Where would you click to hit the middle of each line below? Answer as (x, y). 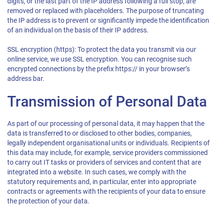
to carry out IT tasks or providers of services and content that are (104, 163)
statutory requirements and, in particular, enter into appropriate (102, 182)
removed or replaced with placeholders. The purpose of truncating (106, 11)
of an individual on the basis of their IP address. (78, 30)
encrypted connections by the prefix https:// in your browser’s (99, 69)
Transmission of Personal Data (107, 101)
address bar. (26, 79)
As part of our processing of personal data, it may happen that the (106, 124)
